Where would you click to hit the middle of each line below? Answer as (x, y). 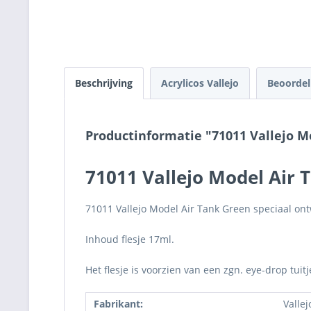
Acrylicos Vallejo (200, 83)
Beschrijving (104, 83)
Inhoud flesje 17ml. (130, 239)
